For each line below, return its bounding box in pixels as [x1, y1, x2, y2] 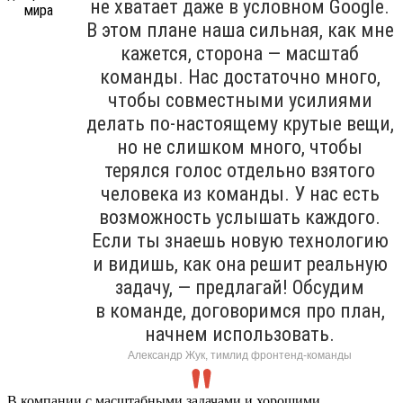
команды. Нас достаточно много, [99, 65, 381, 88]
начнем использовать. [145, 322, 335, 345]
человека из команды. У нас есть [100, 182, 380, 205]
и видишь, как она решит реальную [92, 252, 388, 275]
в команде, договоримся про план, [94, 299, 385, 322]
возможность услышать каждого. [99, 205, 381, 228]
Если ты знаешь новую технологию [91, 228, 389, 252]
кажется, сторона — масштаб [121, 41, 359, 65]
